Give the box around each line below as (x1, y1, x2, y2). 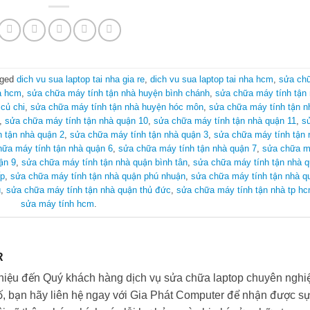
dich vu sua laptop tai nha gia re (16, 73, 145, 84)
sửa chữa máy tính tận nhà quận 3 (70, 129, 209, 140)
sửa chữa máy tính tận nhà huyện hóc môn (30, 101, 203, 112)
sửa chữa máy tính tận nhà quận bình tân (21, 156, 188, 167)
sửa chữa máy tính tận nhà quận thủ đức (6, 184, 172, 195)
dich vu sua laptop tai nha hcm (149, 73, 273, 84)
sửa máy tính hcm (21, 198, 95, 209)
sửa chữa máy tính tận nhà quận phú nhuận (10, 170, 185, 181)
